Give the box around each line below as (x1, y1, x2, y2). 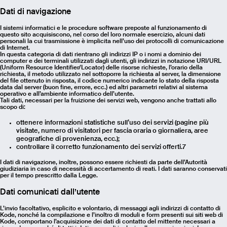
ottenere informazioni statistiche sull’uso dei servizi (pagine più (16, 119, 209, 126)
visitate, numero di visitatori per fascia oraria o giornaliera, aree (16, 127, 208, 134)
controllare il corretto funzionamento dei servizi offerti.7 (16, 143, 185, 150)
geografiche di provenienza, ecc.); (16, 135, 120, 142)
